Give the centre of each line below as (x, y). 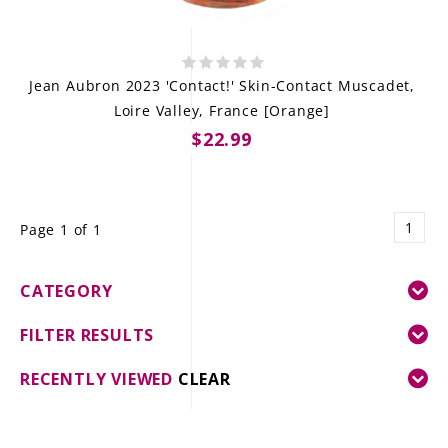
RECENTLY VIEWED (99, 378)
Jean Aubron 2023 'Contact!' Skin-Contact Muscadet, (222, 85)
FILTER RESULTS (87, 334)
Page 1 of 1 (61, 229)
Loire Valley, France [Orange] (222, 110)
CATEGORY (66, 290)
